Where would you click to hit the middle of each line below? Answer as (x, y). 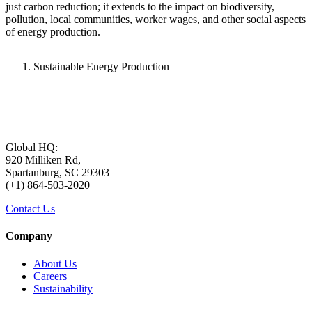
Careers (50, 276)
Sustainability (63, 288)
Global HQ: (32, 147)
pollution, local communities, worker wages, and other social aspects (156, 19)
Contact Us (30, 208)
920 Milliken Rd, (43, 159)
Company (29, 236)
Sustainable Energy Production (101, 66)
